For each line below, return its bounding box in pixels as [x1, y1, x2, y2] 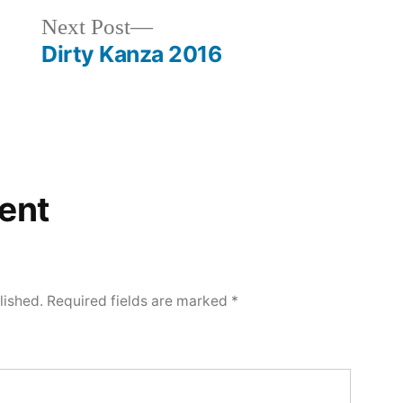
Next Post [41, 13, 131, 41]
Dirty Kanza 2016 [41, 40, 222, 67]
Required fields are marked [47, 291, 232, 309]
